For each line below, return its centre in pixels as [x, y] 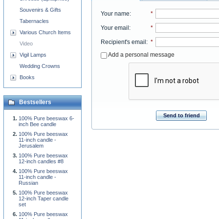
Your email [115, 28]
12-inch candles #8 [41, 161]
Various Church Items [45, 32]
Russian [28, 183]
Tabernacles [34, 21]
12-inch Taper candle [44, 198]
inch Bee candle [37, 124]
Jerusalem [31, 146]
